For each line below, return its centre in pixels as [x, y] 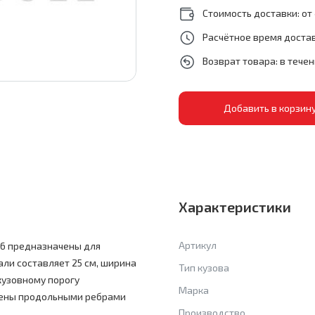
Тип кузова [204, 268]
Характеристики [235, 207]
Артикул [198, 245]
